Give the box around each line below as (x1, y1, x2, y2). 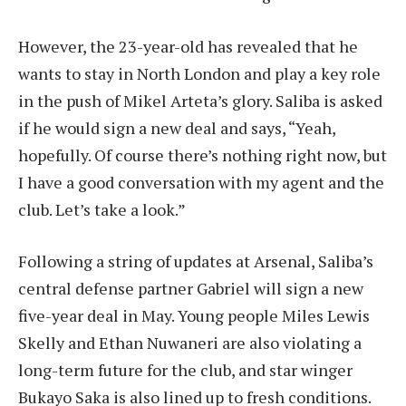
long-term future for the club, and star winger (18, 359, 353, 382)
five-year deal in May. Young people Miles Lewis (18, 304, 370, 327)
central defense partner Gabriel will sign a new (18, 277, 363, 300)
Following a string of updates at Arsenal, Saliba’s (18, 250, 373, 273)
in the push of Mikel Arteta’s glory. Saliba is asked (18, 89, 382, 111)
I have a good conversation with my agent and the (18, 170, 384, 193)
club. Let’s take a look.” (18, 198, 186, 220)
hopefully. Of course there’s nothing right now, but (18, 143, 387, 166)
